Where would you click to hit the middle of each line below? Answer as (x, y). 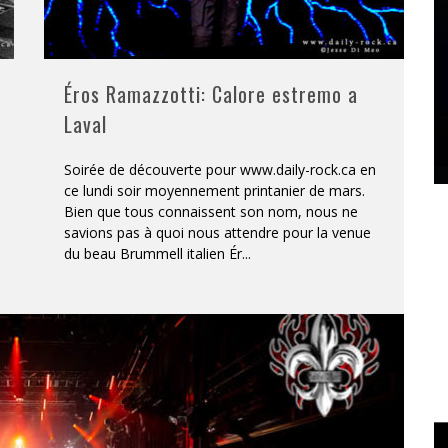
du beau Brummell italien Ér (153, 253)
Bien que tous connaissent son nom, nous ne (211, 211)
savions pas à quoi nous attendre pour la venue (217, 232)
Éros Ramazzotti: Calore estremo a (211, 93)
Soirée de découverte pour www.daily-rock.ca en (220, 169)
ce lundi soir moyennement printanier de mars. (214, 190)
